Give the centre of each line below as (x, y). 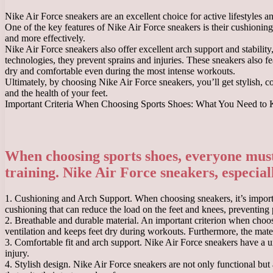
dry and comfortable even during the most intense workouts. (120, 71)
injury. (17, 253)
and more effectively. (45, 38)
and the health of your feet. (56, 93)
